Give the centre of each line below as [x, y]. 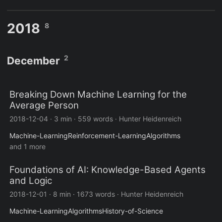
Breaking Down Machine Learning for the [98, 95]
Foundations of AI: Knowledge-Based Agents [108, 170]
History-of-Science [133, 211]
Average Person [44, 106]
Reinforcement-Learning [107, 136]
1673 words [96, 194]
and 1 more [28, 147]
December [33, 61]
